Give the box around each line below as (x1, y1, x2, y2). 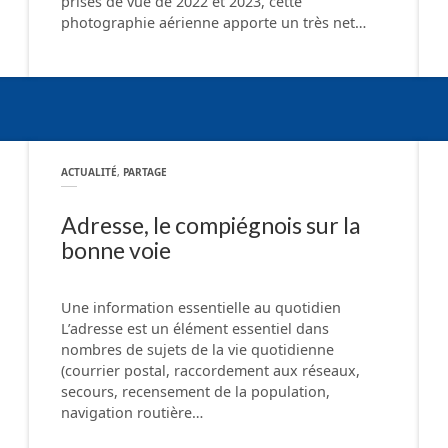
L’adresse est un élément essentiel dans (61, 318, 329, 338)
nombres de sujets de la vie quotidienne (61, 339, 334, 359)
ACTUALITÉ (61, 165, 117, 180)
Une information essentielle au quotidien (61, 297, 341, 317)
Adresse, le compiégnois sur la (61, 211, 361, 240)
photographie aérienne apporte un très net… (61, 13, 366, 33)
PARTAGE (123, 165, 167, 180)
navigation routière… (61, 402, 203, 422)
